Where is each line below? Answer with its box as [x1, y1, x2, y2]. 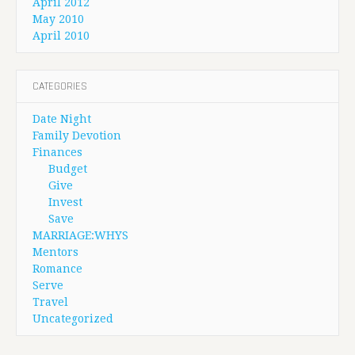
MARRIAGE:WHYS [32, 229, 128, 242]
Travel [32, 296, 68, 309]
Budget [48, 162, 87, 176]
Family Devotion [32, 129, 121, 143]
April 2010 [32, 29, 90, 43]
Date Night [32, 113, 91, 126]
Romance [32, 262, 82, 276]
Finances [32, 146, 82, 159]
